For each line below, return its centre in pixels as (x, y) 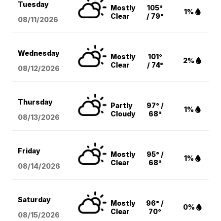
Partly (122, 106)
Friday (29, 151)
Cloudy (123, 114)
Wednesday (39, 53)
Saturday (35, 200)
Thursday (36, 102)
